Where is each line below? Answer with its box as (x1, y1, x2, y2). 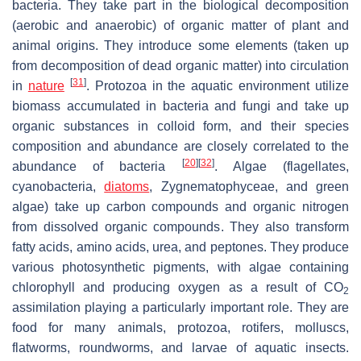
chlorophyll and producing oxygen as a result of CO (12, 280, 343, 295)
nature (27, 79, 64, 93)
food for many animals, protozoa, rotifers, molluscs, (12, 321, 349, 335)
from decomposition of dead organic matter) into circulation (12, 59, 349, 73)
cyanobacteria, (12, 180, 105, 194)
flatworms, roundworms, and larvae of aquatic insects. (12, 341, 349, 355)
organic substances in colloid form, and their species (12, 119, 349, 134)
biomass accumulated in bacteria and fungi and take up (12, 99, 349, 114)
